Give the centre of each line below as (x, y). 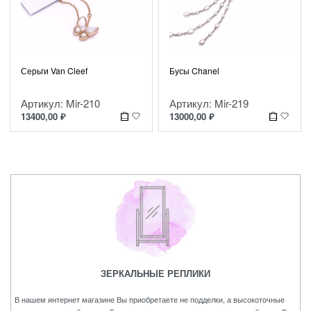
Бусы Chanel (194, 71)
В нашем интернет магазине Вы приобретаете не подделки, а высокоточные (150, 299)
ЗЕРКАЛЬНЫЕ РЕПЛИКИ (155, 274)
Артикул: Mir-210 (60, 103)
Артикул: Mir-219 (209, 103)
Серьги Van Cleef (54, 71)
